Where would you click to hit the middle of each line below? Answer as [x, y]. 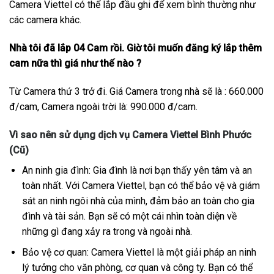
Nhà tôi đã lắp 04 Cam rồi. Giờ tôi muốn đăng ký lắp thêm [135, 48]
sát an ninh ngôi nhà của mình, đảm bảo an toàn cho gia [138, 201]
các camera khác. [45, 20]
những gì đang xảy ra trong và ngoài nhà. [107, 231]
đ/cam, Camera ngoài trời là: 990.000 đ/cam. [103, 106]
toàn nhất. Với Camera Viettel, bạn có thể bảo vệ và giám [141, 185]
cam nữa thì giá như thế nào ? [75, 63]
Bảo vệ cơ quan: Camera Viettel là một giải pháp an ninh [139, 253]
